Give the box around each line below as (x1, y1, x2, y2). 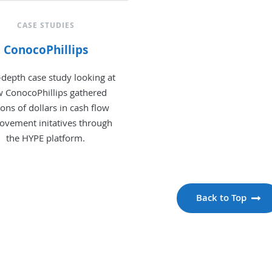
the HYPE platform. (6, 131, 86, 144)
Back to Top (195, 191, 246, 204)
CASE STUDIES (16, 19, 75, 30)
